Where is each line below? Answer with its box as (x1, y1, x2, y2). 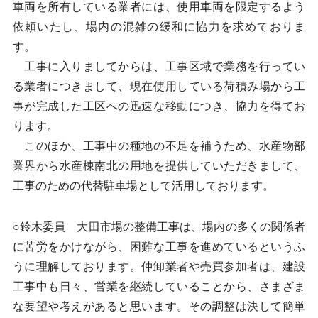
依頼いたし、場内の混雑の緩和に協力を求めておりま (12, 21, 306, 33)
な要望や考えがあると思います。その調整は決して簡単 (12, 300, 306, 312)
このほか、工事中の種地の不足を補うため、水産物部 (12, 140, 306, 152)
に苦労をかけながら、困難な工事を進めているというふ (12, 241, 306, 253)
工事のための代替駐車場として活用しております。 (12, 180, 274, 192)
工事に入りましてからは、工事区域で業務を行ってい (12, 60, 306, 72)
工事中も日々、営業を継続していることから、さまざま (12, 280, 306, 292)
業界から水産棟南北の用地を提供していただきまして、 (12, 160, 306, 172)
